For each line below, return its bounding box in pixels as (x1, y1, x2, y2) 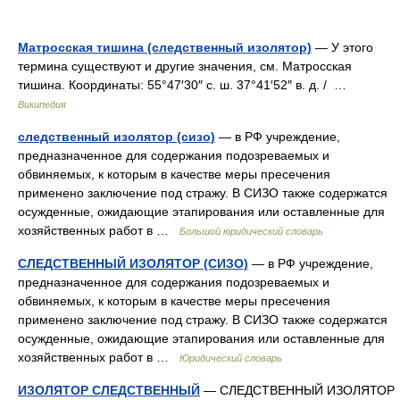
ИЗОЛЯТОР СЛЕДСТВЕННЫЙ (18, 383, 200, 397)
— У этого (312, 40, 373, 54)
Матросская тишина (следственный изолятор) (18, 40, 312, 54)
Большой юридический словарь (179, 226, 323, 237)
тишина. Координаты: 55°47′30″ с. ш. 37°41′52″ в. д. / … (18, 78, 354, 92)
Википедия (18, 99, 66, 110)
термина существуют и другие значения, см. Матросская (18, 59, 352, 73)
